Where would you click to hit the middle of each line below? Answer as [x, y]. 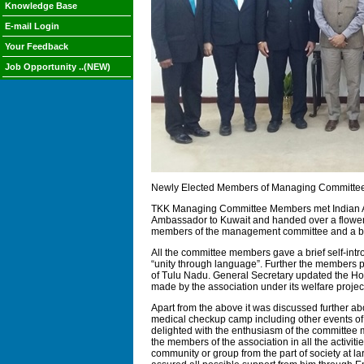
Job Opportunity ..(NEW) [58, 67]
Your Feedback [37, 46]
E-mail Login [32, 26]
